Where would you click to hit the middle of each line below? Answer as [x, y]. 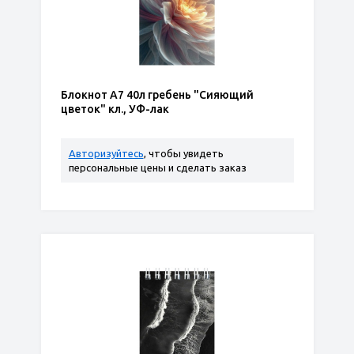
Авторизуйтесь [106, 153]
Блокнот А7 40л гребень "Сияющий [157, 95]
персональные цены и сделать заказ [157, 168]
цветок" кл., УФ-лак [115, 109]
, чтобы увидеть [183, 153]
